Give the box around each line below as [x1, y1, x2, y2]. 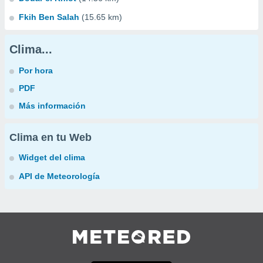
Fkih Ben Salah [19, 12, 79, 22]
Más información [19, 101, 86, 110]
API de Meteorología [19, 171, 100, 181]
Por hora [19, 66, 53, 75]
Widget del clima [19, 153, 85, 162]
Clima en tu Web [9, 131, 92, 143]
